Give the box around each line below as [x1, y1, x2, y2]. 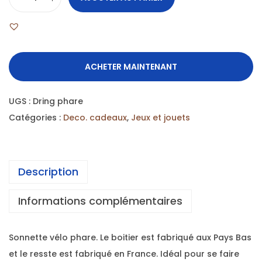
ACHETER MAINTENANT [85, 61, 177, 73]
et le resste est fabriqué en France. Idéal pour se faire [9, 248, 239, 260]
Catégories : [9, 112, 63, 124]
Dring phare [33, 95, 83, 108]
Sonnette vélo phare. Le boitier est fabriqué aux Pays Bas [9, 232, 251, 244]
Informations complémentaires [18, 194, 182, 209]
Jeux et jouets [131, 112, 190, 124]
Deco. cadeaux [63, 112, 127, 124]
